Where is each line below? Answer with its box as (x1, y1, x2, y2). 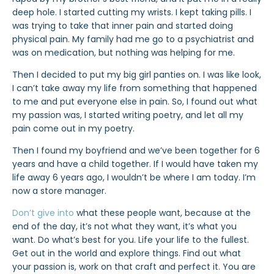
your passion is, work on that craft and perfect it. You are (12, 261, 256, 273)
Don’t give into (12, 207, 74, 219)
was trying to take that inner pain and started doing (12, 20, 233, 32)
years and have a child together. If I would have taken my (12, 158, 258, 170)
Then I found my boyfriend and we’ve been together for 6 (12, 144, 260, 157)
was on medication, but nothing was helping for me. (12, 46, 235, 59)
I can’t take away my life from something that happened (12, 82, 257, 94)
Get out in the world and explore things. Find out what (12, 247, 241, 259)
